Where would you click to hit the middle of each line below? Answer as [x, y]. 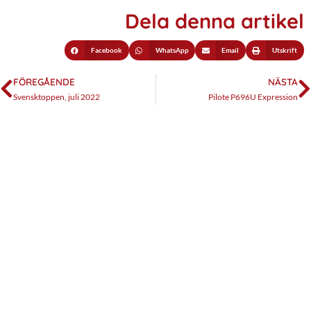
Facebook [106, 50]
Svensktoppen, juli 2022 [57, 96]
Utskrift [285, 50]
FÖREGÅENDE [44, 81]
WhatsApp [172, 50]
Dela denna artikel [215, 20]
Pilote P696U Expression [253, 96]
